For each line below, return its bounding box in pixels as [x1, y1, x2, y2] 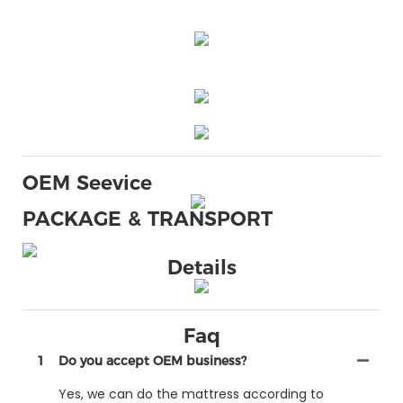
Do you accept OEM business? [58, 352, 246, 369]
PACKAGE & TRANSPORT [22, 207, 273, 232]
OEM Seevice [22, 171, 152, 196]
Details [166, 255, 237, 280]
